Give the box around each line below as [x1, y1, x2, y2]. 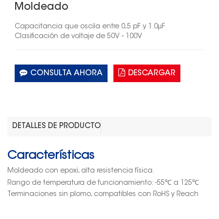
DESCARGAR [128, 69, 175, 78]
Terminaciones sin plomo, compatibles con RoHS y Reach [7, 191, 198, 198]
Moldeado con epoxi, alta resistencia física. [7, 168, 154, 175]
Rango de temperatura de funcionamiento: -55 [7, 180, 165, 187]
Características [7, 150, 94, 162]
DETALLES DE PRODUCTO [12, 123, 101, 131]
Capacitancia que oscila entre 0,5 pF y [15, 23, 148, 31]
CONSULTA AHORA [30, 69, 103, 78]
